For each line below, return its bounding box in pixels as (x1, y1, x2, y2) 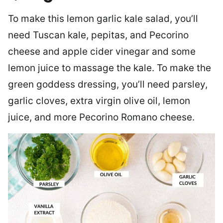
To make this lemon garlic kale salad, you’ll (8, 13, 198, 24)
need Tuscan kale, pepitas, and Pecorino (8, 29, 189, 41)
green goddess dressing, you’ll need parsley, (8, 79, 208, 90)
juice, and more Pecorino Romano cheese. (8, 111, 195, 123)
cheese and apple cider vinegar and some (8, 46, 196, 57)
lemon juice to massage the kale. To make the (8, 62, 211, 74)
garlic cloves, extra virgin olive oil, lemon (8, 95, 190, 107)
